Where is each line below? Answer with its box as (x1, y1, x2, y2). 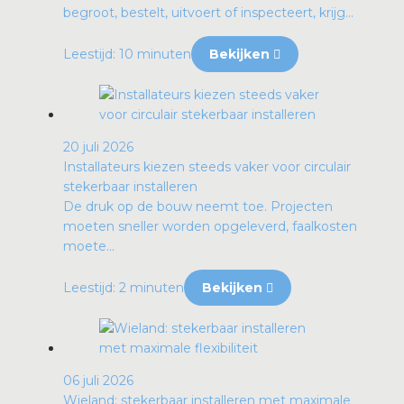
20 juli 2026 (63, 139, 133, 156)
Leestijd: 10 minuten (63, 46, 191, 63)
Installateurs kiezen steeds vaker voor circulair (63, 159, 351, 176)
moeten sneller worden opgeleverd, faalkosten (63, 218, 357, 235)
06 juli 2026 (63, 372, 133, 390)
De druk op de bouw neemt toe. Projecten (63, 198, 333, 216)
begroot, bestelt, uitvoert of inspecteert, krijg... (63, 5, 353, 22)
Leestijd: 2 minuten (63, 280, 184, 297)
